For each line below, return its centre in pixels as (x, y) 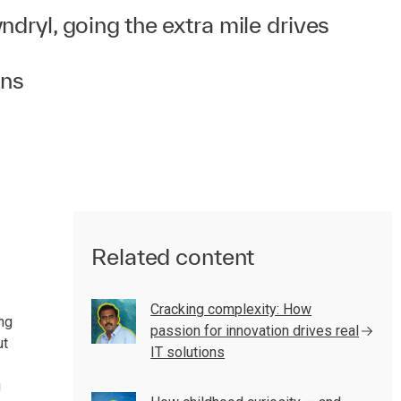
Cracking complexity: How (231, 309)
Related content (173, 256)
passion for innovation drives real (255, 331)
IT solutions (188, 352)
